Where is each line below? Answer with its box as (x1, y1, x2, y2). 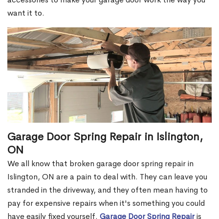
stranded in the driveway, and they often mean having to (7, 185, 208, 196)
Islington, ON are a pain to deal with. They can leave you (7, 172, 207, 182)
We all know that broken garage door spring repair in (7, 158, 194, 169)
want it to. (7, 8, 44, 19)
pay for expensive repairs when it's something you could (7, 198, 205, 209)
